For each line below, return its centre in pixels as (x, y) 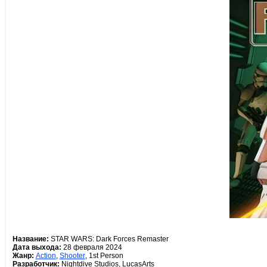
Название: (30, 239)
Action (46, 256)
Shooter (72, 256)
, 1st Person (104, 256)
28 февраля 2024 (91, 247)
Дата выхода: (37, 247)
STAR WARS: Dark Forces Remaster (108, 239)
